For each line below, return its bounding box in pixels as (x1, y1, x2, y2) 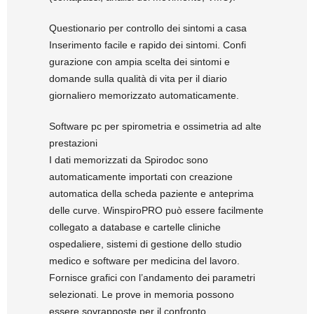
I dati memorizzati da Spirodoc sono (49, 154, 208, 166)
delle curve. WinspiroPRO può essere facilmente (49, 205, 264, 217)
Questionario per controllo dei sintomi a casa (49, 22, 247, 34)
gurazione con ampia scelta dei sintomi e (49, 56, 230, 68)
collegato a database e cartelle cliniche (49, 221, 221, 233)
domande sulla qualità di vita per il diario (49, 73, 227, 85)
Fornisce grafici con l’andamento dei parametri (49, 272, 255, 284)
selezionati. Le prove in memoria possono (49, 289, 234, 301)
